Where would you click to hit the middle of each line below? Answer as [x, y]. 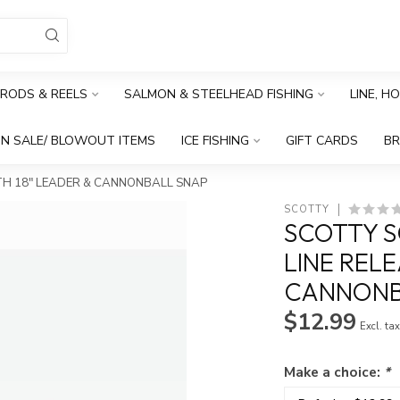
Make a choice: [334, 372]
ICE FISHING [215, 141]
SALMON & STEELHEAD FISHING [219, 94]
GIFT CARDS [322, 141]
